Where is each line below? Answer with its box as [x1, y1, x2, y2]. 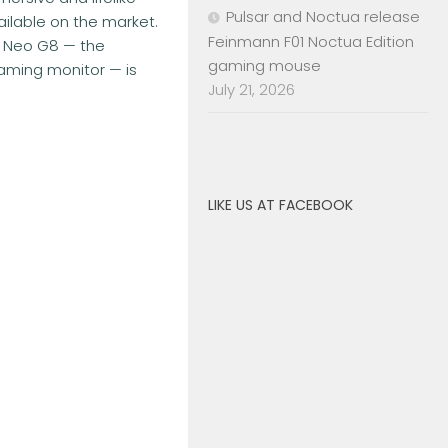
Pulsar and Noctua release [226, 5, 420, 27]
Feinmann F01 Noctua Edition [208, 30, 414, 52]
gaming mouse [208, 54, 321, 76]
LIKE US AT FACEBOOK [208, 194, 353, 215]
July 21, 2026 [208, 78, 295, 100]
